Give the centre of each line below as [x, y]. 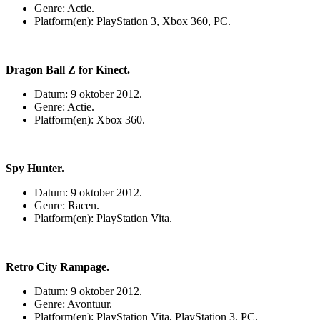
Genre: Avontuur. [73, 304]
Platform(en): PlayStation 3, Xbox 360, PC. [132, 21]
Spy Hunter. [35, 168]
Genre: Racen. [67, 205]
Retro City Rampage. [57, 266]
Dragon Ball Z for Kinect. [68, 69]
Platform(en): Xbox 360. [90, 119]
